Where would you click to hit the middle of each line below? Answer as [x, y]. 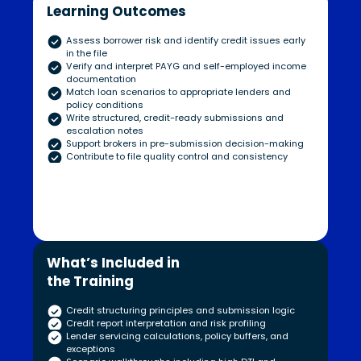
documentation [101, 79]
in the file [86, 54]
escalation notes [104, 131]
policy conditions [104, 105]
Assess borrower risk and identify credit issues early [185, 41]
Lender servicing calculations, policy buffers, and [177, 336]
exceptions [90, 349]
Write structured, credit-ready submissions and [174, 118]
